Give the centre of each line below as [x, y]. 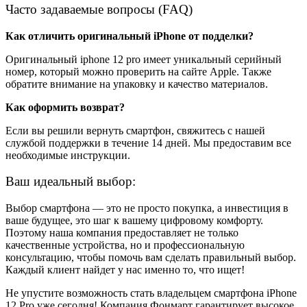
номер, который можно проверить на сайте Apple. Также [138, 71]
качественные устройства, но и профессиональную [125, 245]
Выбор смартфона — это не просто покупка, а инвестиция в [147, 208]
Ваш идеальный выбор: [71, 182]
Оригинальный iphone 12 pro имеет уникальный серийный [144, 59]
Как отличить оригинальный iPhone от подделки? [130, 36]
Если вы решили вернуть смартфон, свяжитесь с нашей [135, 130]
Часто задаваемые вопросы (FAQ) [99, 9]
